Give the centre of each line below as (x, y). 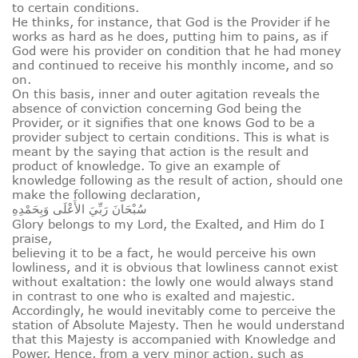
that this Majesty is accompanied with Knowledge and (174, 339)
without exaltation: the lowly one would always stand (173, 282)
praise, (32, 239)
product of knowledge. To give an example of (146, 166)
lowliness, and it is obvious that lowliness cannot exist (175, 267)
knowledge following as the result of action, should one (177, 180)
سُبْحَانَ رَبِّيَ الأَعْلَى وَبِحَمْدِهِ (80, 209)
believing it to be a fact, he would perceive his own (164, 253)
